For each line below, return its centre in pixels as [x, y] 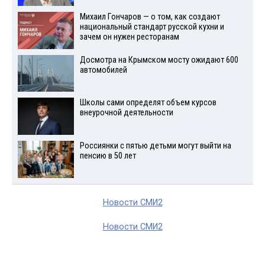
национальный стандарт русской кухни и [152, 27]
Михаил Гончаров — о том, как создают [150, 17]
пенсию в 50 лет [108, 156]
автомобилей [103, 70]
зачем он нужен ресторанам [129, 37]
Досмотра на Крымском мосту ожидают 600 [159, 60]
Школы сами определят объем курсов [148, 103]
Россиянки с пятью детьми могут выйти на [155, 146]
